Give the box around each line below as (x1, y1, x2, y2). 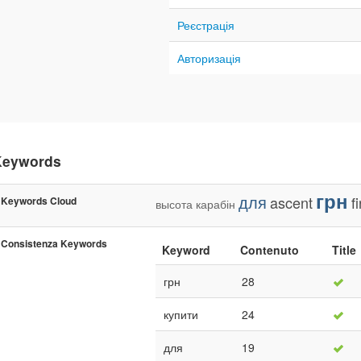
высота (156, 195, 193, 212)
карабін (196, 195, 235, 212)
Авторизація (177, 49, 241, 66)
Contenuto (240, 241, 299, 258)
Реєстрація (177, 16, 234, 33)
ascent (270, 191, 313, 213)
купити (164, 305, 198, 322)
